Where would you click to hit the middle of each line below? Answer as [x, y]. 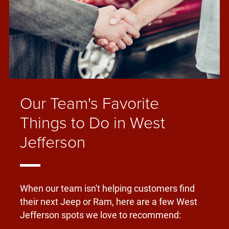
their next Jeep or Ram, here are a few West [108, 202]
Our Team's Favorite [89, 103]
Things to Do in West [92, 122]
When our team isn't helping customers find [107, 189]
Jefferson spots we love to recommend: [100, 215]
